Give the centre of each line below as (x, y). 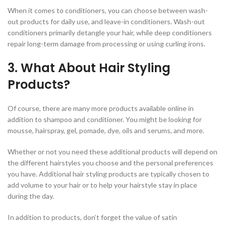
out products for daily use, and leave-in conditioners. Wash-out (106, 22)
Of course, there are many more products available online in (101, 108)
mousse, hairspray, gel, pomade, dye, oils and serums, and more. (106, 131)
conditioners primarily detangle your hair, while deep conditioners (110, 33)
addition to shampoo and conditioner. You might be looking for (105, 120)
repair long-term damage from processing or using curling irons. (106, 44)
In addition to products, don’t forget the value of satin (92, 217)
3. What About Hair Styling (89, 68)
